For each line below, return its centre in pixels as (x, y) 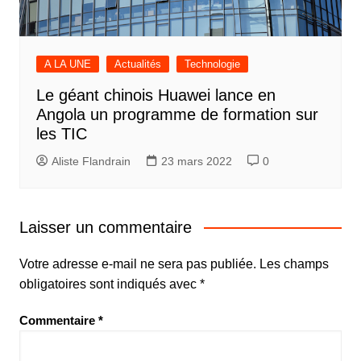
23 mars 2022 (196, 161)
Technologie (212, 64)
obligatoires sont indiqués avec (109, 284)
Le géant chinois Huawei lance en (156, 95)
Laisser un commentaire (105, 227)
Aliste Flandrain (91, 161)
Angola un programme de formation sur (177, 114)
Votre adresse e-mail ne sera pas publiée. (137, 263)
